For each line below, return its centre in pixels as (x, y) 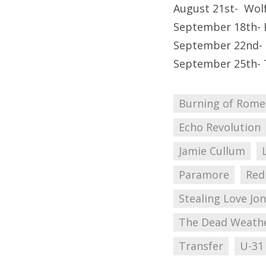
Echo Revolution (220, 127)
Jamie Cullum (212, 151)
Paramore (204, 175)
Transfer (201, 246)
